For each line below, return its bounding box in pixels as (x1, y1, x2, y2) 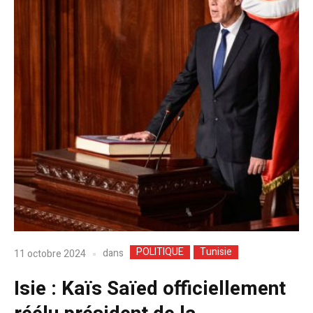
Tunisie (200, 245, 232, 260)
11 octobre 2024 (14, 246, 86, 261)
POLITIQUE (136, 245, 184, 260)
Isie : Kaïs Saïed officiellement (14, 275, 286, 304)
